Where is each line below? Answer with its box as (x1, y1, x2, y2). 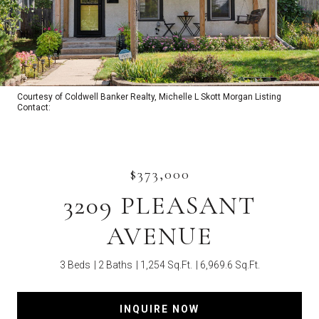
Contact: (17, 103, 55, 113)
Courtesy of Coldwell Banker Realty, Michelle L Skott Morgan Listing (17, 92, 281, 102)
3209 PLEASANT (63, 190, 256, 221)
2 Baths (98, 259, 132, 271)
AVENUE (106, 221, 213, 251)
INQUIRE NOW (120, 303, 199, 315)
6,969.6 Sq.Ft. (199, 259, 260, 271)
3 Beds (59, 259, 90, 271)
